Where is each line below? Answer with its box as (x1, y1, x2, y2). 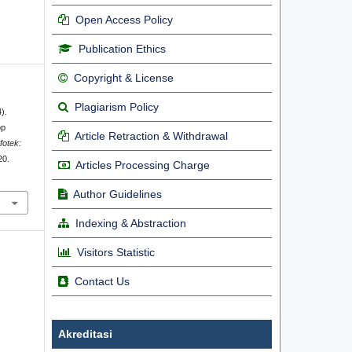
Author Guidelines (73, 188, 162, 201)
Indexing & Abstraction (75, 217, 186, 230)
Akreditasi (58, 328, 112, 341)
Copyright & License (74, 71, 174, 85)
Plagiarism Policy (75, 101, 159, 114)
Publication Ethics (79, 42, 166, 56)
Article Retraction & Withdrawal (75, 130, 228, 143)
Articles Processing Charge (73, 159, 210, 172)
